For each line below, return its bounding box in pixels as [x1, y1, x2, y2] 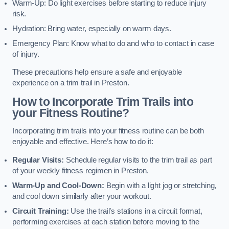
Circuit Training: [12, 207, 69, 215]
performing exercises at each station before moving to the [12, 217, 199, 226]
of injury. [12, 50, 39, 58]
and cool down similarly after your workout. [12, 192, 151, 200]
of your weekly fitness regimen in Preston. [12, 166, 149, 175]
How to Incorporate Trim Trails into [12, 95, 194, 108]
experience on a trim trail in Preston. [12, 79, 129, 87]
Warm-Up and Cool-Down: [12, 181, 104, 190]
